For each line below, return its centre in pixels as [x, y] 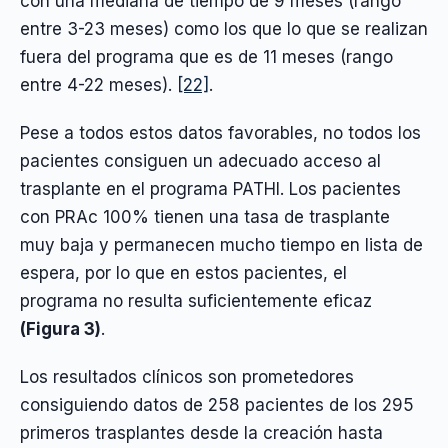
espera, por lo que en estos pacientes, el [183, 272]
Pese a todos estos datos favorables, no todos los [220, 132]
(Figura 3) [60, 328]
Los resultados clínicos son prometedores [187, 377]
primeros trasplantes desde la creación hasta [201, 433]
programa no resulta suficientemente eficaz [196, 300]
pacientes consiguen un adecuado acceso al [200, 160]
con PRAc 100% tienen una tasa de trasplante [205, 216]
